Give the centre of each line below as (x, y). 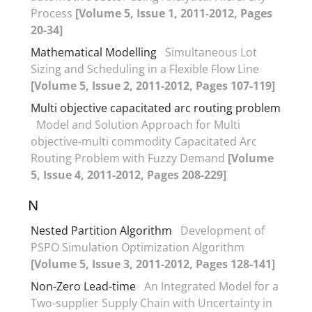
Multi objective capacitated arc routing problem (156, 108)
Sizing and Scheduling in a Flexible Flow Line (145, 69)
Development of (223, 230)
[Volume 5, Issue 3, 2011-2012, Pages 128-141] (153, 264)
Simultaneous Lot (211, 52)
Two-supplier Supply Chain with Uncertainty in (151, 303)
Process (53, 13)
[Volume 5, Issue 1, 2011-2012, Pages (174, 13)
